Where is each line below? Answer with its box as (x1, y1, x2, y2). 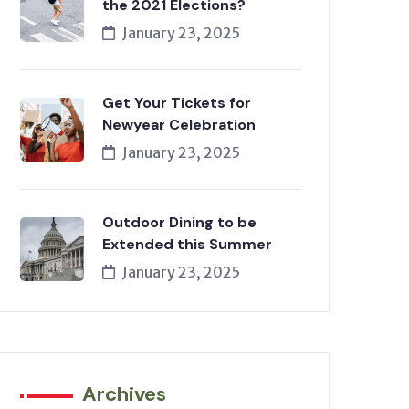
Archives (82, 381, 166, 407)
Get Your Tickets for (102, 93, 251, 112)
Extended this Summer (102, 235, 272, 254)
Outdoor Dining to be (102, 213, 257, 232)
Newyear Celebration (102, 115, 256, 134)
